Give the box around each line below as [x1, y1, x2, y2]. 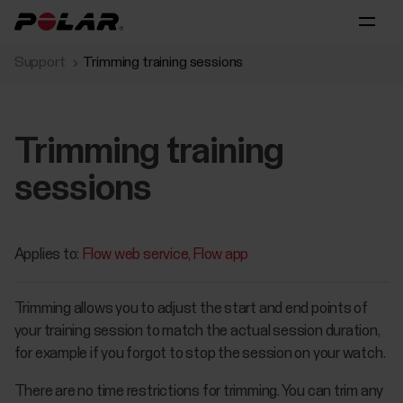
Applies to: [13, 247, 82, 263]
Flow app [193, 247, 249, 263]
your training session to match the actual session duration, [13, 324, 380, 340]
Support [13, 55, 66, 69]
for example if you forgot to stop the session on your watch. [13, 346, 386, 363]
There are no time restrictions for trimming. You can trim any [13, 384, 384, 400]
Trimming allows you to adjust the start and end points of [13, 301, 368, 318]
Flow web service [82, 247, 189, 263]
